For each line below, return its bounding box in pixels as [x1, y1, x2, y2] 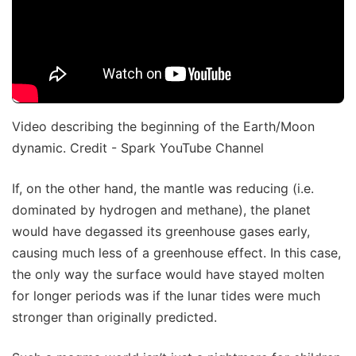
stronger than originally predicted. [12, 308, 217, 325]
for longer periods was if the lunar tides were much [12, 287, 320, 304]
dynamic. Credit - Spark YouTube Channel [12, 139, 264, 156]
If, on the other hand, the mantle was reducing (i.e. [12, 180, 314, 196]
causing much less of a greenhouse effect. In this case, [12, 244, 341, 261]
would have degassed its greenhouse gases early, [12, 222, 310, 239]
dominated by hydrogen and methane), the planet [12, 201, 311, 218]
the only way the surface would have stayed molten [12, 265, 324, 282]
